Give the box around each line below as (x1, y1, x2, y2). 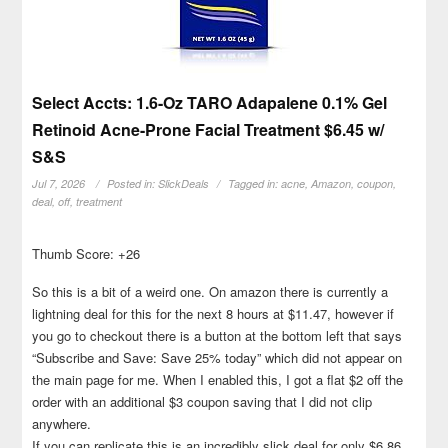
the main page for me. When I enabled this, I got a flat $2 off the (32, 370, 404, 390)
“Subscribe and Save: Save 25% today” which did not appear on (32, 348, 403, 368)
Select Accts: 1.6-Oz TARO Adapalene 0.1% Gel (32, 91, 388, 115)
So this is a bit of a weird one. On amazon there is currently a (32, 282, 389, 302)
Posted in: (107, 176, 159, 192)
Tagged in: (228, 176, 282, 192)
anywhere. (32, 414, 92, 434)
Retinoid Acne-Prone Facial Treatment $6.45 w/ (32, 118, 385, 142)
